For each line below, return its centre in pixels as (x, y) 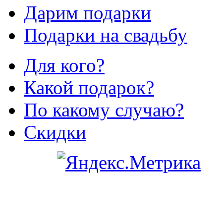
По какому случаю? (104, 110)
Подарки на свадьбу (106, 35)
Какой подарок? (89, 87)
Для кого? (64, 65)
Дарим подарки (87, 12)
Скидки (55, 132)
